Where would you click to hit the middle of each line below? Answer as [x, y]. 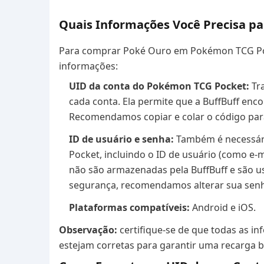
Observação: [89, 230]
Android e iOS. [224, 207]
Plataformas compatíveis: [131, 207]
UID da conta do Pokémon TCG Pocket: [160, 86]
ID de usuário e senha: [123, 139]
